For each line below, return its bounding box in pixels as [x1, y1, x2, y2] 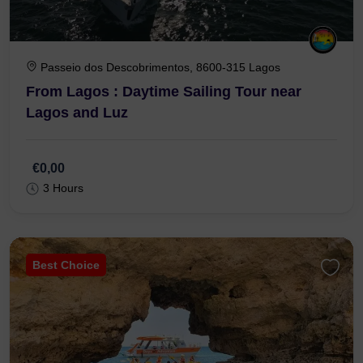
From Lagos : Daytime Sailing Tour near [26, 83, 301, 100]
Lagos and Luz [26, 105, 128, 122]
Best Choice [32, 258, 100, 272]
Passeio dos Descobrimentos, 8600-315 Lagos [41, 61, 280, 75]
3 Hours [43, 181, 83, 195]
